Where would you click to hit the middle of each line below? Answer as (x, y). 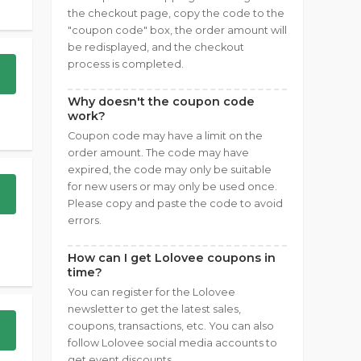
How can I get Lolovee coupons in (172, 258)
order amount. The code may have (158, 153)
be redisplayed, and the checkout (156, 47)
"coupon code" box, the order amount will (177, 30)
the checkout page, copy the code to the (176, 13)
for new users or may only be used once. (172, 187)
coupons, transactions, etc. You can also (171, 326)
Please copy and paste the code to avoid (175, 203)
